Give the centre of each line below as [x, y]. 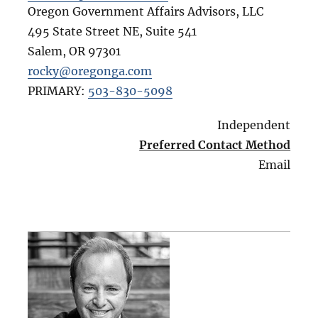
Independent [254, 125]
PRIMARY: [57, 91]
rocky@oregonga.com [89, 71]
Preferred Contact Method [215, 145]
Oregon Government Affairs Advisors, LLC [145, 12]
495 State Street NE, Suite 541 [112, 32]
